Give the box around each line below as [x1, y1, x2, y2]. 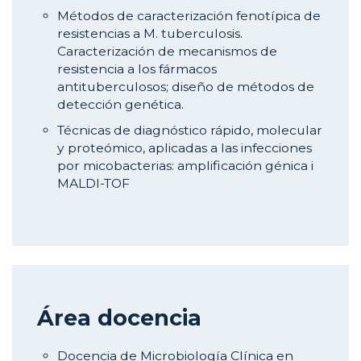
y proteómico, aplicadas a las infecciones [57, 140, 312, 156]
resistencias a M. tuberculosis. [57, 26, 243, 42]
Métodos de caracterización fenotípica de [57, 8, 321, 24]
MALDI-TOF [57, 176, 130, 192]
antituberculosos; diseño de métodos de [57, 79, 314, 95]
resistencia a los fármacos [57, 61, 217, 77]
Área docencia [37, 305, 201, 332]
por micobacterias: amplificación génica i [57, 158, 313, 174]
